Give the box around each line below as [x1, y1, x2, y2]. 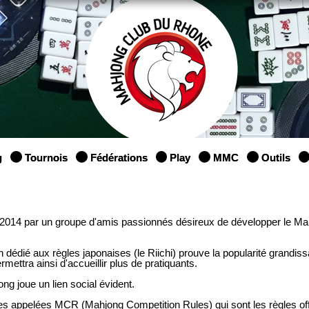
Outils [261, 151, 290, 163]
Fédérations [90, 151, 148, 163]
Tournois [25, 151, 68, 163]
